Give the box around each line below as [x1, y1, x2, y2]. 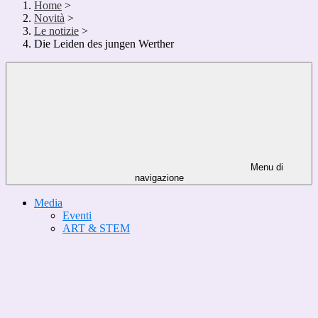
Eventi [62, 209, 92, 222]
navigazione [134, 172, 184, 184]
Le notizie [34, 25, 79, 38]
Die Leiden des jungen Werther [34, 38, 174, 50]
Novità [34, 12, 65, 25]
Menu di [248, 162, 283, 173]
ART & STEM [62, 222, 130, 235]
